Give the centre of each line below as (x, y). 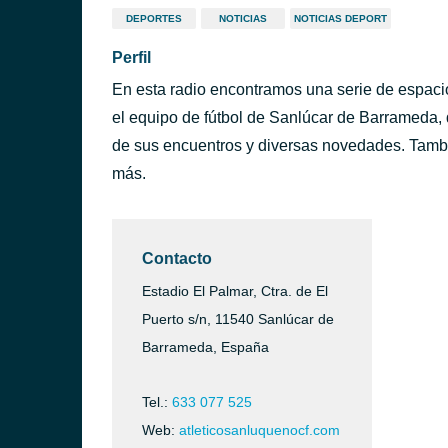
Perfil (131, 57)
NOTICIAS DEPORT (340, 18)
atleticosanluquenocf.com (259, 430)
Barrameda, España (205, 347)
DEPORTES (154, 18)
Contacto (177, 258)
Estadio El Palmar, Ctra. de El (235, 291)
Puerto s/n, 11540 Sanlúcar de (238, 319)
